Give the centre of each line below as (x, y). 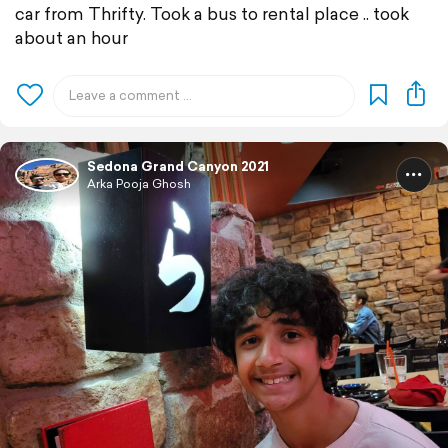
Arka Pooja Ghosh (139, 184)
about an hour (71, 38)
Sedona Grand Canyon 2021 (178, 167)
